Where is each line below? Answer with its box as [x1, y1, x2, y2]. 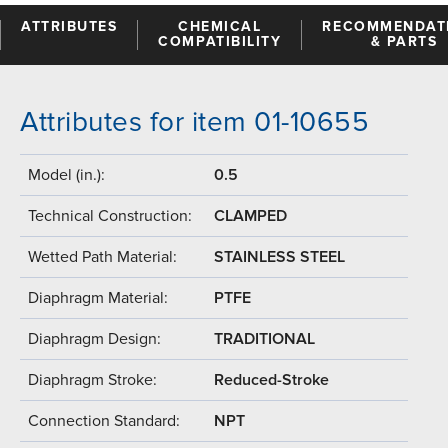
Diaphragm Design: [28, 328, 161, 349]
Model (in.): [28, 164, 105, 185]
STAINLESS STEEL [214, 246, 345, 267]
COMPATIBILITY [158, 32, 282, 50]
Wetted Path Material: [28, 246, 177, 267]
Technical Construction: [28, 205, 192, 226]
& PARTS [370, 32, 438, 50]
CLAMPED [214, 205, 287, 226]
